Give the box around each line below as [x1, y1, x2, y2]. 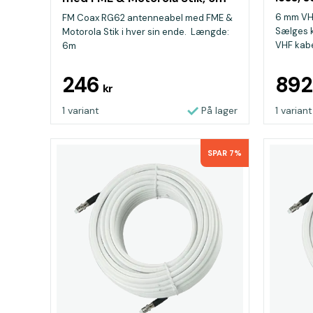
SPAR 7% [208, 148, 242, 158]
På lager [201, 104, 238, 117]
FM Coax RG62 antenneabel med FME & [62, 12, 233, 24]
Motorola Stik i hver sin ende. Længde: [62, 26, 229, 38]
